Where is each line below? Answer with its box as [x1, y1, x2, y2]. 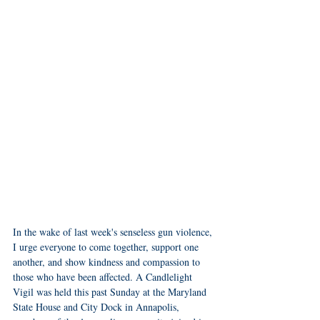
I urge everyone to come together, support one [13, 239, 201, 254]
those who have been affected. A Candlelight [13, 269, 195, 284]
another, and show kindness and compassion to [13, 254, 203, 269]
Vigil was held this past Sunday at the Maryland [13, 284, 209, 299]
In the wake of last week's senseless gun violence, [13, 224, 215, 239]
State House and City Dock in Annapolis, [13, 299, 182, 314]
